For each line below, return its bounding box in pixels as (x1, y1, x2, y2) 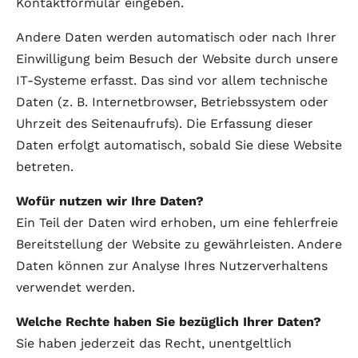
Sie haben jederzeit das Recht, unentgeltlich (16, 336, 292, 351)
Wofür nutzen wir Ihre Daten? (16, 193, 204, 209)
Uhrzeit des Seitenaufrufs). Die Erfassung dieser (16, 116, 313, 131)
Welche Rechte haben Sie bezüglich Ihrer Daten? (16, 314, 321, 329)
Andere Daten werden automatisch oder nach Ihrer (16, 30, 336, 45)
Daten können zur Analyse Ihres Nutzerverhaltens (16, 258, 328, 273)
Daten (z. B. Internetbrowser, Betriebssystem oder (16, 94, 328, 109)
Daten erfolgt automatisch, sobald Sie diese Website (16, 137, 342, 153)
